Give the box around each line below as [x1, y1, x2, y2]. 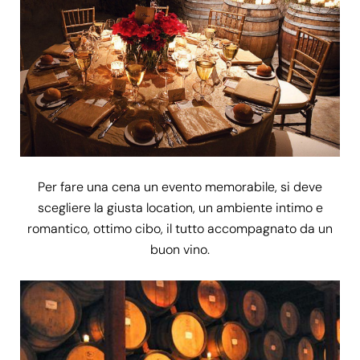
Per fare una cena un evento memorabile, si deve [38, 178, 322, 195]
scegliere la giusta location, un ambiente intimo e [37, 198, 323, 216]
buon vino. [150, 240, 210, 258]
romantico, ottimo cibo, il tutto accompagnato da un [27, 219, 333, 237]
